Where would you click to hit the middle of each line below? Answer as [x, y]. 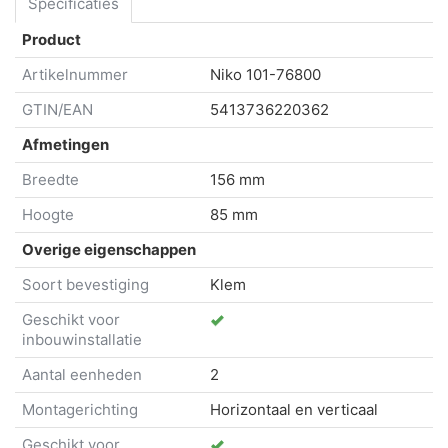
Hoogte [48, 215]
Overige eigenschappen [109, 250]
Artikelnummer [75, 75]
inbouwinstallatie [82, 340]
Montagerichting [80, 410]
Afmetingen [65, 145]
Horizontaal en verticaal [294, 410]
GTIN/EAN [57, 110]
